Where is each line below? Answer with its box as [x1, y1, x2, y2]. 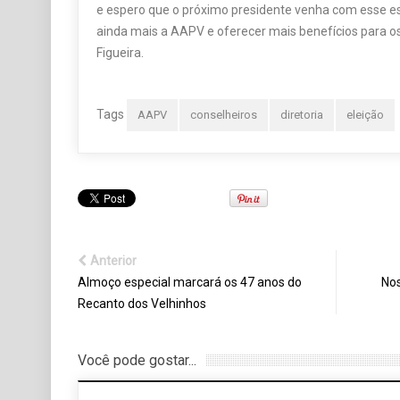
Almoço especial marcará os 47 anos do [78, 275, 302, 290]
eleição [346, 108, 384, 122]
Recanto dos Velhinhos [78, 296, 206, 312]
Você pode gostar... [78, 352, 196, 370]
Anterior [90, 254, 137, 269]
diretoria [280, 108, 323, 122]
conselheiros [190, 108, 257, 122]
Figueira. [96, 46, 144, 61]
